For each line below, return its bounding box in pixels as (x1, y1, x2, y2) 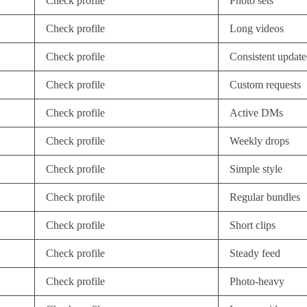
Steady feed (230, 247, 280, 259)
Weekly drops (230, 135, 289, 147)
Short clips (230, 219, 275, 231)
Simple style (230, 163, 282, 175)
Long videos (230, 23, 284, 34)
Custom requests (230, 79, 301, 90)
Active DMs (230, 107, 283, 119)
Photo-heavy (230, 275, 284, 287)
